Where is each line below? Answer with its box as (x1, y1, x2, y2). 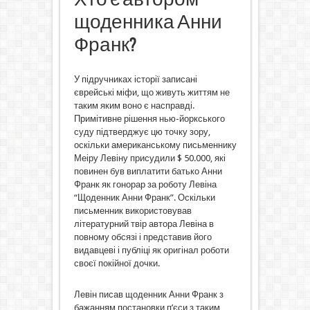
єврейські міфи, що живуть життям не (73, 87, 230, 98)
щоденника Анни (73, 11, 222, 34)
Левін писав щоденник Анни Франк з (73, 289, 224, 300)
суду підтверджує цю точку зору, (73, 127, 210, 137)
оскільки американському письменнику (73, 140, 237, 150)
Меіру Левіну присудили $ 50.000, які (73, 153, 226, 163)
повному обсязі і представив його (73, 232, 212, 242)
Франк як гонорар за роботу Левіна (73, 179, 217, 190)
